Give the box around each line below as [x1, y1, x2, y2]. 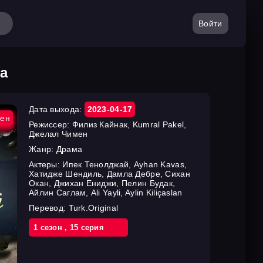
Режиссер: [29, 120, 72, 129]
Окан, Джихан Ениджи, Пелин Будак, [29, 178, 176, 188]
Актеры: [29, 160, 63, 169]
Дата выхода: [29, 104, 85, 114]
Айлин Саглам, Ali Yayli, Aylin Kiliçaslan [29, 188, 183, 197]
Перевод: [29, 203, 69, 213]
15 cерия [69, 223, 104, 232]
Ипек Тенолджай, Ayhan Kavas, [62, 160, 187, 169]
